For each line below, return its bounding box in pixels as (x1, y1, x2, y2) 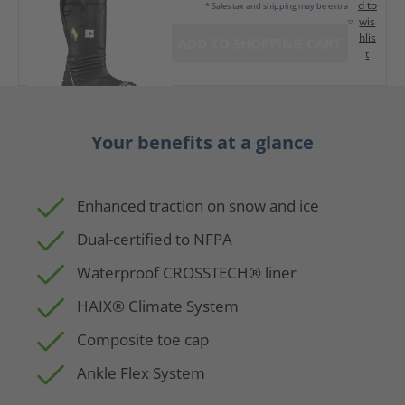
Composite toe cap (77, 329, 209, 350)
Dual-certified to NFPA (77, 229, 232, 250)
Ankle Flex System (77, 363, 205, 383)
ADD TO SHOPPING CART (177, 34, 342, 52)
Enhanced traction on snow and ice (77, 195, 319, 216)
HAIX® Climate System (77, 296, 239, 316)
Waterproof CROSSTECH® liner (77, 262, 297, 283)
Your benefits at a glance (91, 130, 314, 155)
